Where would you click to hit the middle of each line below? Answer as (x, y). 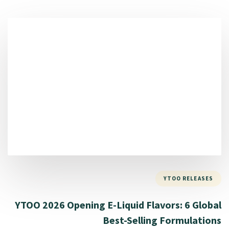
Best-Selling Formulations (162, 220)
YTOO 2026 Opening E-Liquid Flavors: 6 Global (118, 205)
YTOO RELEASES (188, 178)
